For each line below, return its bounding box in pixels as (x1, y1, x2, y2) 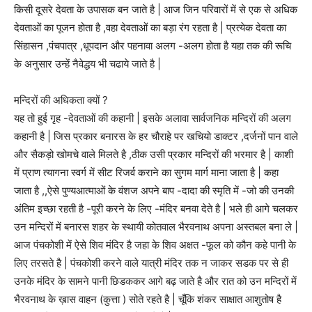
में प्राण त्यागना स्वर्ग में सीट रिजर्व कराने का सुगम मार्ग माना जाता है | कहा (14, 166, 279, 180)
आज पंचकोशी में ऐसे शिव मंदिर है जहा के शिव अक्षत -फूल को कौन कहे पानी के (14, 238, 296, 252)
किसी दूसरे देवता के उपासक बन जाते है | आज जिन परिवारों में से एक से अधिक (14, 3, 297, 17)
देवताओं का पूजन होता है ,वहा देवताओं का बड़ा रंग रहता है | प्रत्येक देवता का (14, 21, 286, 35)
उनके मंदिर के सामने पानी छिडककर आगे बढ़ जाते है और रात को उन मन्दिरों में (14, 274, 297, 288)
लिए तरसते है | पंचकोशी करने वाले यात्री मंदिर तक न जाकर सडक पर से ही (14, 256, 288, 270)
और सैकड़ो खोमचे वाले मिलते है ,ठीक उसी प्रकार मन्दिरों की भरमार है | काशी (14, 148, 293, 162)
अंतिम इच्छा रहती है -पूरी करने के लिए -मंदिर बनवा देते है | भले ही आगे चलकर (14, 202, 298, 216)
